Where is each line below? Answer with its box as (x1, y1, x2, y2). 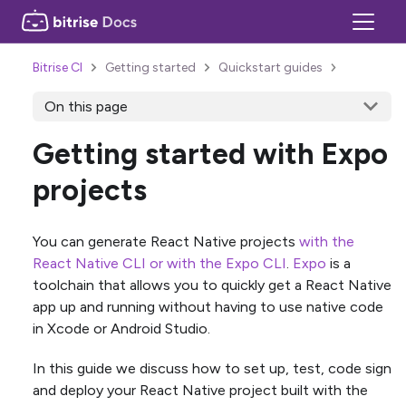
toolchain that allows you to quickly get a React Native (33, 275, 391, 294)
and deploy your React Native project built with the (33, 381, 368, 399)
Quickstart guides (217, 60, 323, 75)
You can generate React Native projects (33, 232, 299, 250)
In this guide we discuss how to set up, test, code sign (33, 359, 391, 377)
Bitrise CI (33, 60, 82, 75)
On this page (43, 97, 128, 115)
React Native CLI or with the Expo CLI (33, 254, 286, 272)
